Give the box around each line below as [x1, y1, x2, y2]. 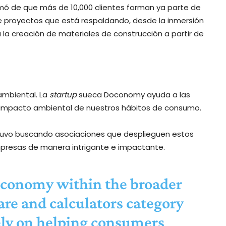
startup [49, 89, 77, 100]
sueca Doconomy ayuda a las [77, 89, 190, 100]
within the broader [53, 174, 182, 193]
